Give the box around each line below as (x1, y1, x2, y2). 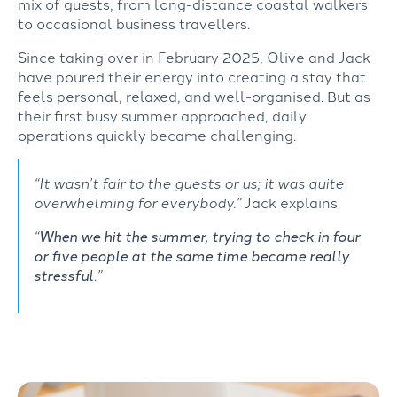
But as (327, 85, 370, 105)
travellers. (179, 12, 253, 33)
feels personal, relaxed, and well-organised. (18, 85, 327, 105)
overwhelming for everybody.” (34, 191, 241, 212)
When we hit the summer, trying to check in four (39, 225, 360, 245)
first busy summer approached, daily (51, 105, 307, 125)
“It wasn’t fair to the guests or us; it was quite (34, 172, 344, 192)
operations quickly (18, 124, 150, 144)
